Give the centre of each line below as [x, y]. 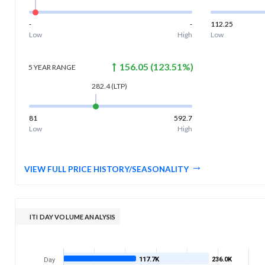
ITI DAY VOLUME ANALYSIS [73, 216]
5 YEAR [39, 67]
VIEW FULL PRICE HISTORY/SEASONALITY [106, 169]
